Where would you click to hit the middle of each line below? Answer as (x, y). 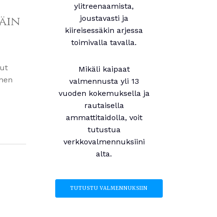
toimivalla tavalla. (104, 42)
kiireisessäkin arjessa (104, 30)
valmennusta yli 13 (104, 81)
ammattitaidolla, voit (104, 117)
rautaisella (104, 105)
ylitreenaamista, (104, 6)
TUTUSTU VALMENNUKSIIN (109, 188)
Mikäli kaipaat (104, 69)
